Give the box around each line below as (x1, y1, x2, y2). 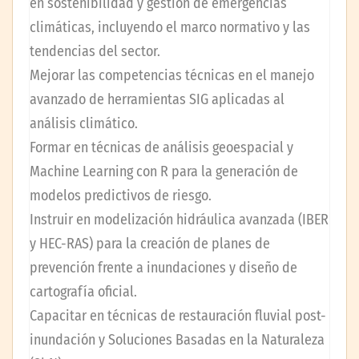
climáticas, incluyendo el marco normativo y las (30, 18, 310, 36)
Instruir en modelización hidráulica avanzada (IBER (30, 210, 329, 228)
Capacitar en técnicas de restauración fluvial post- (30, 306, 326, 325)
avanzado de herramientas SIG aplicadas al (30, 90, 284, 108)
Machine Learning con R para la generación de (30, 162, 298, 180)
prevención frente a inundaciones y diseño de (30, 258, 297, 276)
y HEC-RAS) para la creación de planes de (30, 234, 270, 252)
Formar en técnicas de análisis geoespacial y (30, 138, 293, 156)
